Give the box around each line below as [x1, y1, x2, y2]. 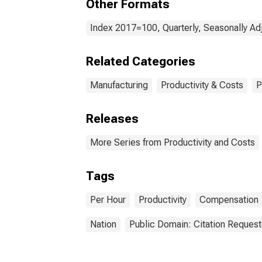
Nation [90, 219, 116, 230]
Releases [86, 112, 139, 126]
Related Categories [86, 54, 195, 68]
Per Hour [90, 194, 126, 205]
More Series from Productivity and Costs [90, 137, 255, 148]
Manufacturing [90, 80, 148, 91]
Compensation [199, 194, 258, 205]
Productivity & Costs [161, 80, 243, 91]
